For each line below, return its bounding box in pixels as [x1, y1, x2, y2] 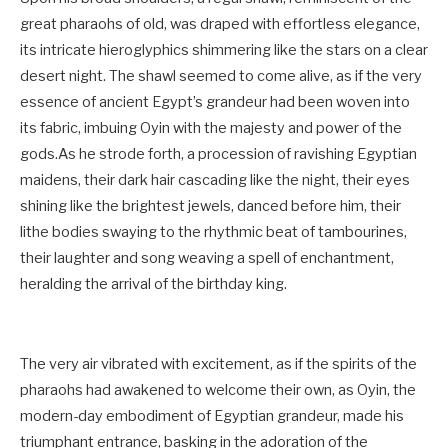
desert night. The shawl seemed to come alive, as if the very [20, 67, 422, 86]
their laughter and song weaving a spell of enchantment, [20, 249, 394, 268]
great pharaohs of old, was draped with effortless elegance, [20, 15, 420, 34]
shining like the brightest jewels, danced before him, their [20, 197, 401, 216]
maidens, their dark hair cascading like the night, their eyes [20, 171, 410, 190]
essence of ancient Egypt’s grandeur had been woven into [20, 93, 410, 112]
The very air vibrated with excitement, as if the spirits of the [20, 355, 417, 374]
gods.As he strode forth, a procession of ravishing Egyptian [20, 145, 417, 164]
